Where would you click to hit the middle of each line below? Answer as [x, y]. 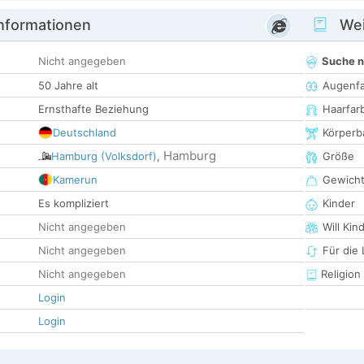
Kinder [339, 204]
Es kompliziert [74, 204]
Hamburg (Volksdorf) [104, 156]
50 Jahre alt [68, 86]
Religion [339, 274]
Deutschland [84, 133]
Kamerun [75, 180]
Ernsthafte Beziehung [93, 109]
